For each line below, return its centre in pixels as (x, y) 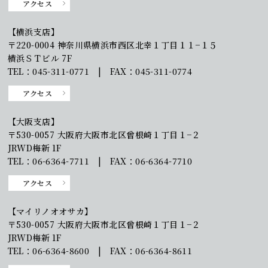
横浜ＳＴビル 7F (44, 58)
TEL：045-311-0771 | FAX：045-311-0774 (100, 71)
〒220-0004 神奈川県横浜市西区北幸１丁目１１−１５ (112, 45)
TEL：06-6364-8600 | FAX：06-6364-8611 (100, 250)
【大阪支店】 (33, 121)
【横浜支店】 (33, 31)
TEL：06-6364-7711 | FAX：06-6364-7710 (100, 161)
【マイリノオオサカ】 (50, 211)
